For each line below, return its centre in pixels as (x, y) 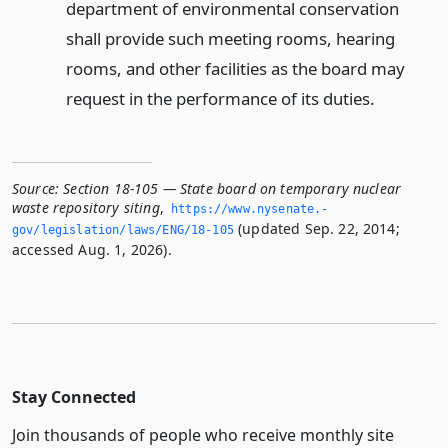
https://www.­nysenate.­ (250, 208)
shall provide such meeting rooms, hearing (230, 38)
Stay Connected (74, 396)
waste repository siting (86, 207)
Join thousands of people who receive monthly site (203, 434)
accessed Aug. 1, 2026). (92, 249)
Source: (36, 188)
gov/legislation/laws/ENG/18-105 (123, 229)
